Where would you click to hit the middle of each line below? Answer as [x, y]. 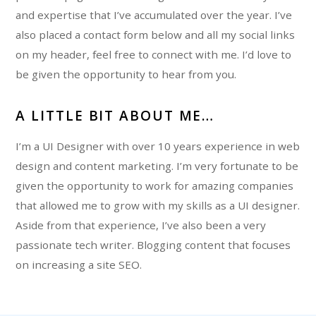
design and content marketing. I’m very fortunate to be [157, 165]
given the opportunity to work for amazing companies [155, 185]
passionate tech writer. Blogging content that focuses [153, 244]
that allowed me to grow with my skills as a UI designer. [158, 205]
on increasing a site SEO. [80, 264]
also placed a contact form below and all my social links [156, 34]
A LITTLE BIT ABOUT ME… [115, 116]
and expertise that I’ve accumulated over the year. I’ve [154, 14]
